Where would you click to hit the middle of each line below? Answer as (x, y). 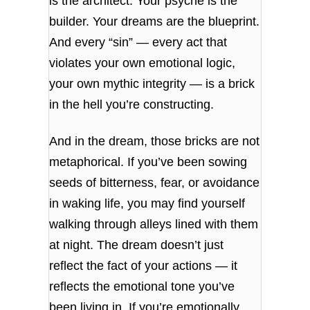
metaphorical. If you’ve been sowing (148, 162)
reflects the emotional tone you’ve (142, 287)
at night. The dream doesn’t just (137, 245)
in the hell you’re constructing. (132, 104)
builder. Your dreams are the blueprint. (155, 21)
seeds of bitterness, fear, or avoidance (155, 183)
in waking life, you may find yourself (147, 204)
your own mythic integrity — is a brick (152, 83)
